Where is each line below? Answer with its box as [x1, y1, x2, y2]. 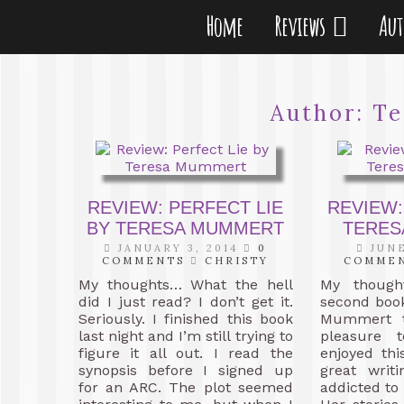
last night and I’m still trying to [78, 327, 293, 344]
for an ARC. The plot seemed [78, 379, 293, 396]
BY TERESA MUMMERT [87, 218, 285, 238]
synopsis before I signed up [78, 362, 293, 379]
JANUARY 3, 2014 [113, 242, 244, 254]
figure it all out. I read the [78, 344, 293, 362]
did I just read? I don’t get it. [78, 293, 293, 310]
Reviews [273, 9, 332, 42]
